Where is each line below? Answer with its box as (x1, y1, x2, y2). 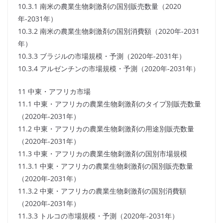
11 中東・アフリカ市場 (18, 87, 91, 97)
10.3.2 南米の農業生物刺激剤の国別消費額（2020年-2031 (18, 26, 200, 36)
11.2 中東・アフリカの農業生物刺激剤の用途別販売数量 (18, 124, 194, 134)
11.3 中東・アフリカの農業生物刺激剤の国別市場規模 (18, 149, 187, 159)
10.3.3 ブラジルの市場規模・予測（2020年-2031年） (18, 51, 186, 61)
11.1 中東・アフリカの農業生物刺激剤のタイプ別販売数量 (18, 99, 201, 109)
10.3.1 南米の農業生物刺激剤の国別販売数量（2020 (18, 1, 181, 11)
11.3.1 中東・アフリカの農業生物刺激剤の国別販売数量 (18, 161, 193, 171)
